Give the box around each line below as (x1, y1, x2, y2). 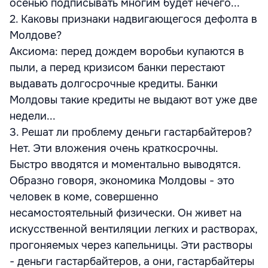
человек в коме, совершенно (10, 190, 159, 203)
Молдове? (10, 29, 62, 42)
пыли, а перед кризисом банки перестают (10, 61, 225, 74)
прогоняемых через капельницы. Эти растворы (10, 239, 252, 252)
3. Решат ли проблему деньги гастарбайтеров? (10, 126, 252, 139)
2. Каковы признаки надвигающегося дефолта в (10, 13, 257, 26)
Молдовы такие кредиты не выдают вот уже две (10, 93, 257, 106)
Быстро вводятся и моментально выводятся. (10, 158, 240, 171)
